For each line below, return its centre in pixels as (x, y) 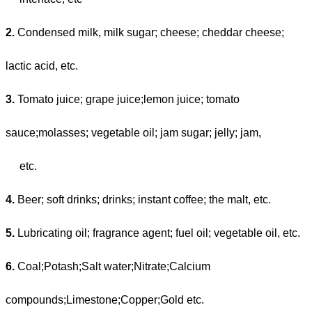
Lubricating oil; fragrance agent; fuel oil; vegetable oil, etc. (157, 233)
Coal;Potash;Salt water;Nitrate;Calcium (112, 266)
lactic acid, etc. (42, 65)
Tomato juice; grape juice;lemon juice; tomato (127, 99)
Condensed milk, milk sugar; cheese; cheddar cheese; (149, 32)
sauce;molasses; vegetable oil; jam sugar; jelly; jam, (135, 132)
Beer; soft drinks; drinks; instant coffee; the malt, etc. (143, 199)
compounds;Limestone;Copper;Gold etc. (105, 299)
